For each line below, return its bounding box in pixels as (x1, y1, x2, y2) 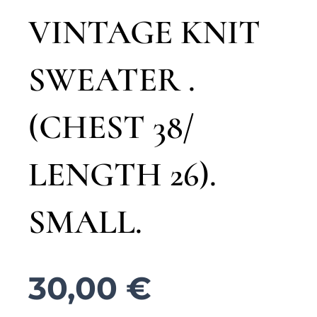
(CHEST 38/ (28, 106, 195, 148)
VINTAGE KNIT (28, 11, 260, 53)
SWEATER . (28, 59, 195, 100)
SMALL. (28, 201, 142, 243)
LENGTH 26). (28, 154, 217, 195)
